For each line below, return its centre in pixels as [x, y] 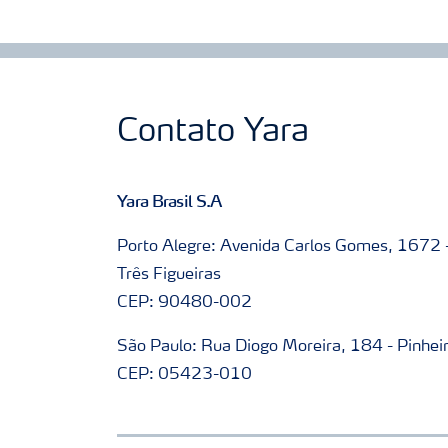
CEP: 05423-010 [184, 375]
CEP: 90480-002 [184, 303]
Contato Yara [213, 133]
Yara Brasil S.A [169, 201]
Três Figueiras [169, 275]
